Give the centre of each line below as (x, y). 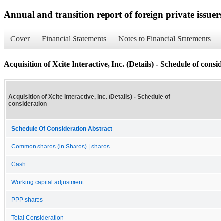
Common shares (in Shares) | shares (60, 146)
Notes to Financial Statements (165, 39)
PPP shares (27, 200)
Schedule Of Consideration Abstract (62, 129)
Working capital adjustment (48, 182)
